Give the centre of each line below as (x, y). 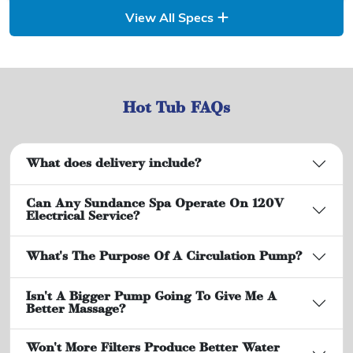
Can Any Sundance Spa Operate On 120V (155, 204)
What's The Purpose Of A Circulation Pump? (164, 257)
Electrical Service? (83, 217)
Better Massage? (76, 310)
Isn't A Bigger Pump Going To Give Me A (151, 297)
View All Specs (169, 19)
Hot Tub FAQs (176, 109)
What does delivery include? (113, 164)
